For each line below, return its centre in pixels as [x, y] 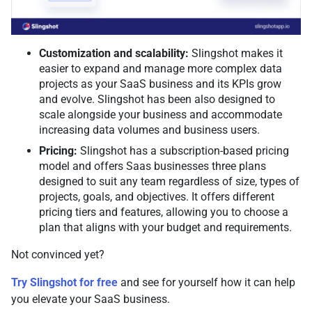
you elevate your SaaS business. [92, 299]
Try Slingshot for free [64, 283]
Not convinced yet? [59, 255]
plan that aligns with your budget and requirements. [167, 228]
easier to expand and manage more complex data [161, 69]
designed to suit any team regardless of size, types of [169, 182]
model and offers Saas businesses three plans [153, 166]
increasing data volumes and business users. [151, 130]
